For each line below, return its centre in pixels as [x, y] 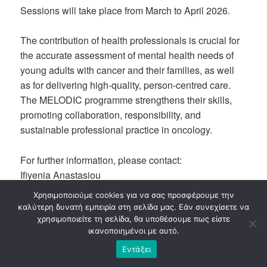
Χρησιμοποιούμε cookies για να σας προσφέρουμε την [133, 195]
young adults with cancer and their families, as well [128, 70]
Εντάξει [136, 249]
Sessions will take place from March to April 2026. [125, 10]
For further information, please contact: [101, 160]
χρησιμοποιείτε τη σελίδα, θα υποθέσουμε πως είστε [133, 219]
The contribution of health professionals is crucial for [130, 41]
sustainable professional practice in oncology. [117, 130]
